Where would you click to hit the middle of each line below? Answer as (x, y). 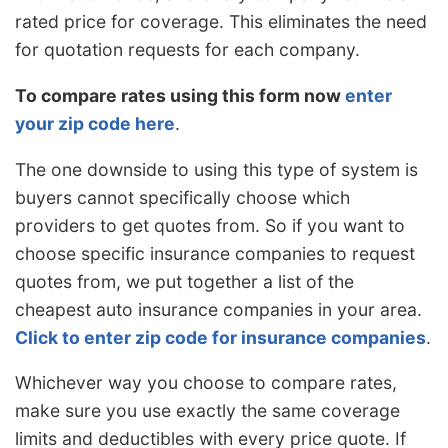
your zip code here (95, 124)
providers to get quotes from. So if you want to (210, 225)
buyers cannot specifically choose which (182, 197)
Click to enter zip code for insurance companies (220, 337)
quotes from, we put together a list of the (184, 281)
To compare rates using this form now (180, 96)
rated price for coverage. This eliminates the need (221, 22)
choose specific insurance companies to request (215, 253)
